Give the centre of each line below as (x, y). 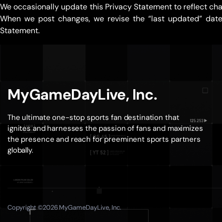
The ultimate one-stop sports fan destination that (93, 117)
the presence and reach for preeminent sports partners (104, 139)
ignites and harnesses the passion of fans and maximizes (105, 128)
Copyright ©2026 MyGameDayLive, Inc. (64, 207)
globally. (20, 150)
